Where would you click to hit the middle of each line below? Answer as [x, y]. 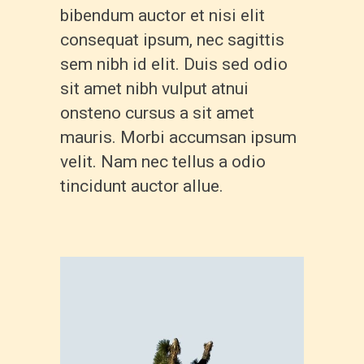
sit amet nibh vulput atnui [154, 88]
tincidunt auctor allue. [142, 186]
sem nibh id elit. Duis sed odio [174, 64]
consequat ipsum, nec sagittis [172, 39]
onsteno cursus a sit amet [157, 113]
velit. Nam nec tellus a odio [163, 161]
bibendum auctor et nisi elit [162, 15]
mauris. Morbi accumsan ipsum [178, 137]
